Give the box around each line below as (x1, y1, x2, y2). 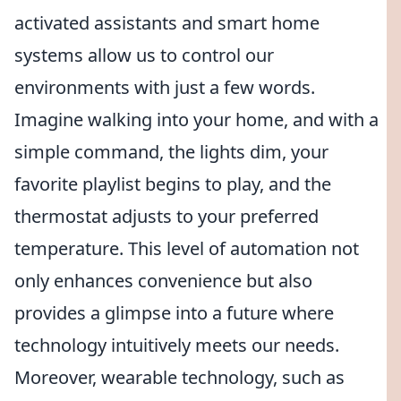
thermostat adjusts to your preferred (14, 204, 319, 228)
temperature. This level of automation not (14, 236, 359, 260)
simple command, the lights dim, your (14, 140, 328, 164)
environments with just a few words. (14, 75, 315, 99)
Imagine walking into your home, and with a (14, 107, 379, 132)
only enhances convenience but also (14, 269, 312, 293)
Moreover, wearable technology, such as (14, 365, 345, 389)
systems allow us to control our (14, 43, 274, 67)
